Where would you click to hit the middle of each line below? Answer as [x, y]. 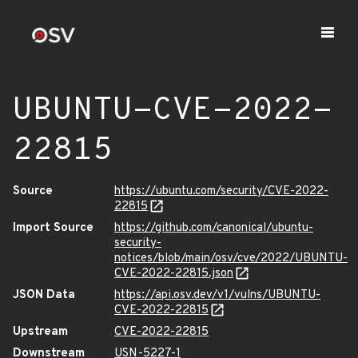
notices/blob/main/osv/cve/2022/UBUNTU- [231, 259]
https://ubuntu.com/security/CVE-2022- [221, 191]
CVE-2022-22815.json [174, 274]
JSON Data [44, 295]
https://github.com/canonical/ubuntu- [214, 228]
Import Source [53, 228]
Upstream [40, 332]
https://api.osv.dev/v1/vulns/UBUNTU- [217, 295]
